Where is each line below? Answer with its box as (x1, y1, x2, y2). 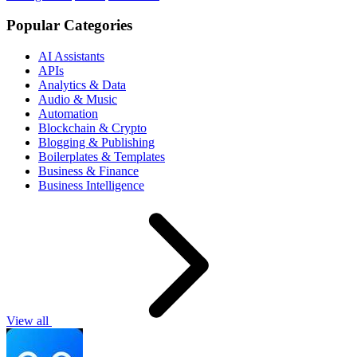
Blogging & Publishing (38, 135, 155, 149)
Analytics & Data (38, 77, 126, 92)
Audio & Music (38, 92, 117, 106)
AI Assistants (38, 49, 104, 63)
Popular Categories (6, 17, 132, 34)
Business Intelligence (38, 178, 144, 192)
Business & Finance (38, 163, 139, 178)
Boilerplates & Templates (38, 149, 165, 163)
